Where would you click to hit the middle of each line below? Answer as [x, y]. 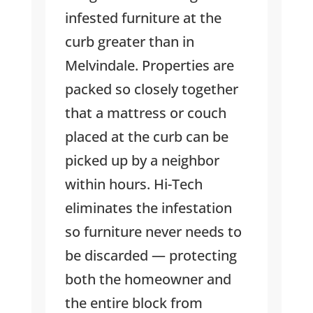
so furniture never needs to [153, 232]
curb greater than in [129, 42]
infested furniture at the [143, 18]
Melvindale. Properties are [149, 66]
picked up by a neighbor [142, 161]
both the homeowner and [148, 279]
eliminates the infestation [148, 208]
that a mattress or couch [145, 113]
